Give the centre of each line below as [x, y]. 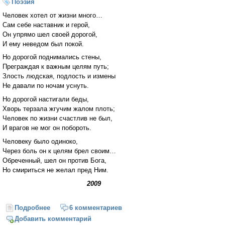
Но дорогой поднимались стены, [52, 57]
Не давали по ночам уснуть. [46, 86]
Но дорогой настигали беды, [46, 99]
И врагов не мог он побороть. [47, 128]
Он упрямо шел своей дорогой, [50, 34]
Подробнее [33, 207]
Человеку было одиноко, [40, 142]
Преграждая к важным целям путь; [56, 67]
